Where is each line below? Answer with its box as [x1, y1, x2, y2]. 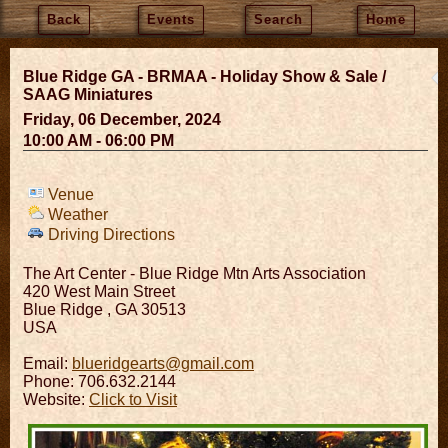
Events [147, 12, 196, 27]
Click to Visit [89, 391, 177, 408]
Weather [44, 206, 108, 223]
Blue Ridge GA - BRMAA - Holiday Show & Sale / [23, 68, 386, 85]
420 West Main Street [23, 283, 175, 300]
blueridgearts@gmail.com [72, 355, 254, 372]
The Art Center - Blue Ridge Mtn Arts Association [23, 265, 366, 282]
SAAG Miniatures [23, 86, 153, 103]
